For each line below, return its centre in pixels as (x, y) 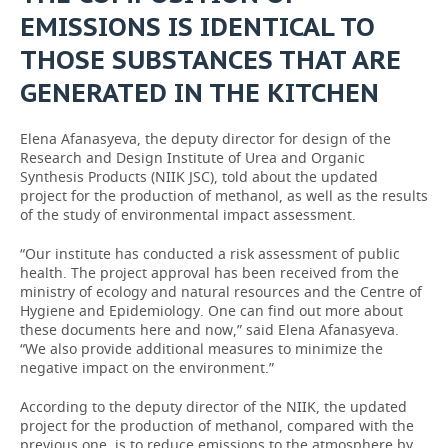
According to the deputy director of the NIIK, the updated (213, 406)
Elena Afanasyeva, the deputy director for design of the (205, 138)
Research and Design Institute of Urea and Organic (192, 157)
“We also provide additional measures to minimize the (201, 348)
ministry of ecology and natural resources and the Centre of (221, 291)
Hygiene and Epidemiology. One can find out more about (211, 310)
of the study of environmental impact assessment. (188, 214)
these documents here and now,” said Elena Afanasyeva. (209, 329)
